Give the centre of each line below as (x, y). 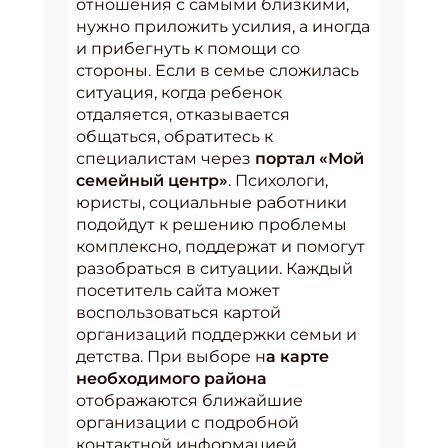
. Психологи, (278, 181)
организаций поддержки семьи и (216, 335)
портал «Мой (309, 159)
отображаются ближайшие (189, 401)
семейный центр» (152, 181)
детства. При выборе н (171, 357)
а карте (297, 357)
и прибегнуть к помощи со (188, 49)
